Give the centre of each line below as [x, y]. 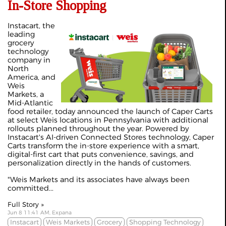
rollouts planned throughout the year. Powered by [98, 129]
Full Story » [26, 204]
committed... [31, 188]
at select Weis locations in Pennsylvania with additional [108, 120]
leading [21, 34]
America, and [32, 77]
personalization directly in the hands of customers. [99, 163]
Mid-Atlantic [30, 103]
